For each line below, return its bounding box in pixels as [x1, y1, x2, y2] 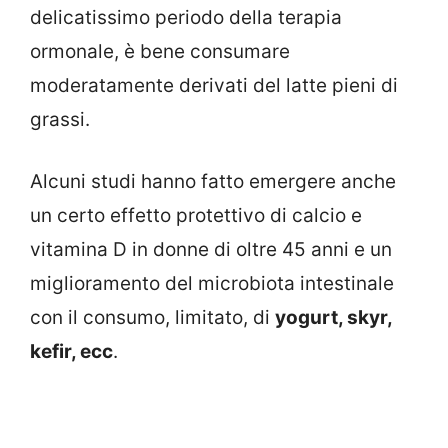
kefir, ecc [30, 340, 113, 364]
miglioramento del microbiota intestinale [30, 272, 394, 296]
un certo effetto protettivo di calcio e [30, 204, 362, 228]
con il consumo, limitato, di [30, 306, 275, 330]
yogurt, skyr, [275, 306, 392, 330]
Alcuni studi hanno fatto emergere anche [30, 170, 396, 194]
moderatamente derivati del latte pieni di [30, 73, 398, 97]
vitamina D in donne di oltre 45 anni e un [30, 238, 392, 262]
